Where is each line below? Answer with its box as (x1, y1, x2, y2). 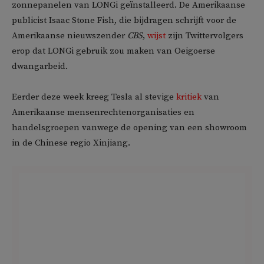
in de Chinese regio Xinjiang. (12, 137, 130, 148)
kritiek (176, 91, 202, 103)
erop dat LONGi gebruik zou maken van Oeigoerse (12, 45, 215, 57)
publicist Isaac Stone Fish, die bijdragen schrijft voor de (12, 14, 236, 26)
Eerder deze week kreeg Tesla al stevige (12, 91, 176, 103)
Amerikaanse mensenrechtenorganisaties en (12, 106, 194, 118)
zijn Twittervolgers (166, 29, 243, 41)
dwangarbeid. (12, 60, 68, 72)
